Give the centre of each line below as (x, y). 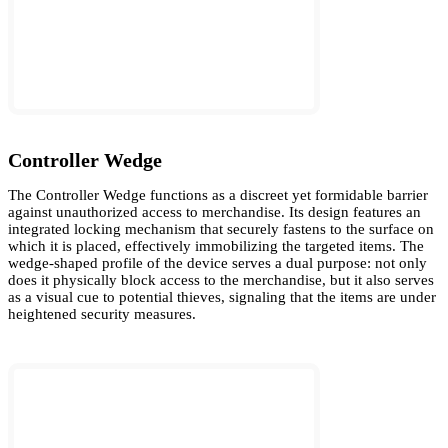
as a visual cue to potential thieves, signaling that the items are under (222, 297)
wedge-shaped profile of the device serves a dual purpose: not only (217, 263)
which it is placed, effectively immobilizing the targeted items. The (216, 246)
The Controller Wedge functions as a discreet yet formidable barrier (218, 195)
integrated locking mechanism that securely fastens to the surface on (221, 229)
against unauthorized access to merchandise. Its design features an (214, 212)
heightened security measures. (102, 314)
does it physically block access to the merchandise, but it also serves (221, 280)
